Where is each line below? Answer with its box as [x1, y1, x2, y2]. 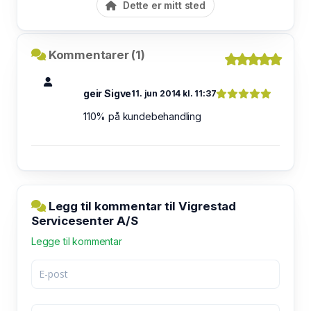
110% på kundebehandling [83, 110, 201, 122]
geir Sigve [83, 87, 132, 99]
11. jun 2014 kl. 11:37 [131, 87, 217, 99]
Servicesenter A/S [31, 213, 138, 228]
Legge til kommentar [31, 235, 122, 247]
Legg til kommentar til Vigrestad [46, 199, 236, 213]
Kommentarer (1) [48, 47, 145, 62]
